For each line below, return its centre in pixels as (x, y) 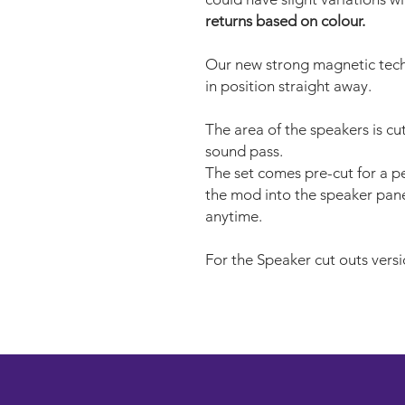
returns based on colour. (285, 20)
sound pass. (244, 151)
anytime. (234, 216)
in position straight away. (288, 85)
